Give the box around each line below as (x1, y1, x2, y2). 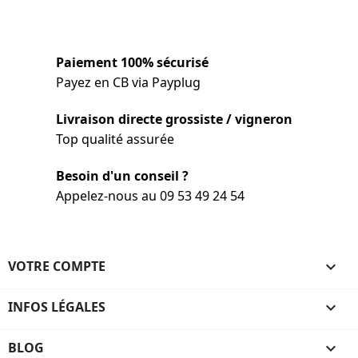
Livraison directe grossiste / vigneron (56, 109, 292, 128)
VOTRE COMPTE (8, 257, 105, 275)
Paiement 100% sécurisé (56, 53, 209, 71)
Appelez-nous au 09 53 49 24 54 (56, 186, 245, 205)
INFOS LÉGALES (8, 297, 105, 316)
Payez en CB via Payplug (56, 73, 201, 91)
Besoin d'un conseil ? (56, 166, 189, 185)
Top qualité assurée (56, 129, 174, 148)
